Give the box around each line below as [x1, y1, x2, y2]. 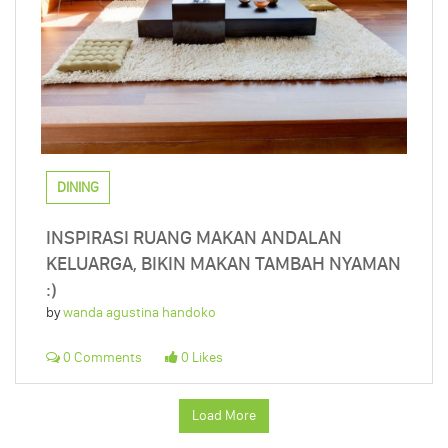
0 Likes [177, 349, 223, 367]
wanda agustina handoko [63, 304, 216, 322]
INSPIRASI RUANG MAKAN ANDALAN [46, 226, 342, 250]
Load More [192, 407, 256, 425]
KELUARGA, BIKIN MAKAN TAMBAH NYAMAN [46, 252, 401, 276]
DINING [57, 179, 99, 197]
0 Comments [60, 349, 142, 367]
